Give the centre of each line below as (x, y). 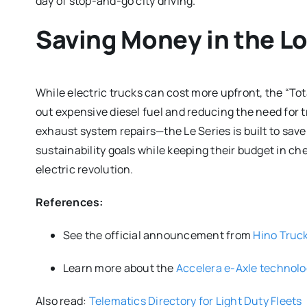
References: (69, 202)
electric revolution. (84, 169)
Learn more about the (119, 268)
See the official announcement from (158, 235)
